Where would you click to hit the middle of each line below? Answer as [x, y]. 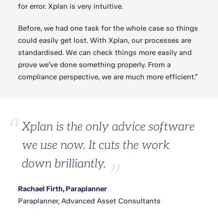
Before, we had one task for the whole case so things [108, 28]
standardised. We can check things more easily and [105, 53]
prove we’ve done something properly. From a [95, 65]
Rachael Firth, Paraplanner [63, 189]
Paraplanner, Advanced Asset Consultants [90, 201]
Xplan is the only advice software [109, 127]
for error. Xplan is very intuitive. [71, 6]
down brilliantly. [64, 164]
